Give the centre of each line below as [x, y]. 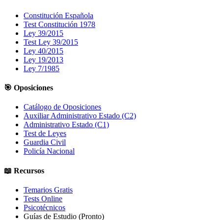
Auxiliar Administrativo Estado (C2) [80, 116]
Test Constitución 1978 [59, 24]
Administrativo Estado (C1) [66, 125]
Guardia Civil [45, 142]
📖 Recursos [24, 170]
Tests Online [43, 198]
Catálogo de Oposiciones [62, 107]
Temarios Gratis [48, 190]
